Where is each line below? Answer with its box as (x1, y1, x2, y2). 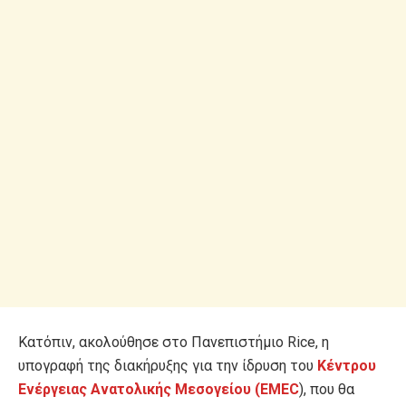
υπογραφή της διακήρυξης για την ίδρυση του (18, 357, 317, 375)
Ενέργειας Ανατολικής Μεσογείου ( (18, 381, 260, 399)
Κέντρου (317, 357, 376, 375)
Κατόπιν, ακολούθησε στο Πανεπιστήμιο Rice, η (18, 333, 329, 352)
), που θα (299, 381, 354, 399)
